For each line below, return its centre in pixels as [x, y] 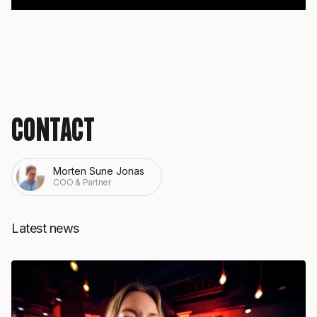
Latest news [45, 228]
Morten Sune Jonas [99, 171]
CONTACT [53, 132]
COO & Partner [82, 183]
